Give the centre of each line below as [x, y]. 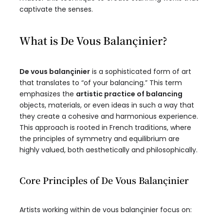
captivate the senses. [56, 9]
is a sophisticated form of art [141, 72]
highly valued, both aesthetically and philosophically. [109, 150]
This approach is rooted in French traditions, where [105, 128]
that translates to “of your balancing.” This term [101, 83]
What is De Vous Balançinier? [93, 41]
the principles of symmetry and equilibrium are [100, 139]
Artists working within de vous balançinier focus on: [106, 210]
